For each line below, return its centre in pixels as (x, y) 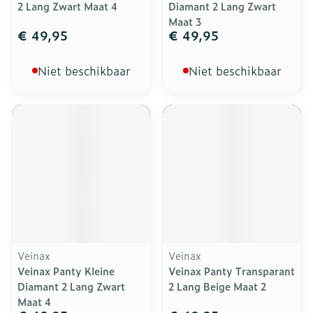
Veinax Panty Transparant (232, 271)
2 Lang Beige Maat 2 (217, 286)
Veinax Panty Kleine (66, 271)
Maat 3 (185, 21)
